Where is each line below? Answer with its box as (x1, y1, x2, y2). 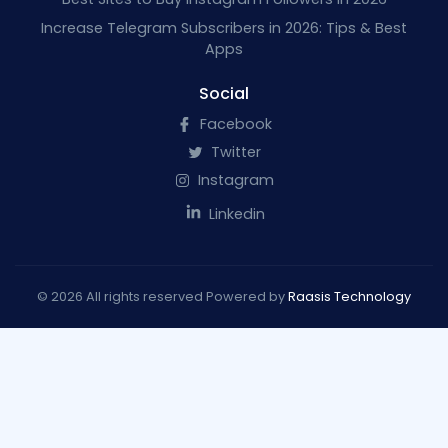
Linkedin (204, 204, 265, 225)
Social (199, 81, 249, 105)
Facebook (195, 113, 272, 134)
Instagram (193, 170, 274, 191)
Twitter (206, 142, 261, 162)
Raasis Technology (288, 288, 411, 306)
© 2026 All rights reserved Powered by (37, 288, 288, 306)
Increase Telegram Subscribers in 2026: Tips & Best (41, 17, 407, 38)
